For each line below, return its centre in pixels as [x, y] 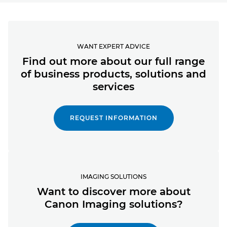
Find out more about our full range [113, 61]
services [113, 86]
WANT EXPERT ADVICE [113, 46]
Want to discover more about [113, 191]
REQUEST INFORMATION [113, 118]
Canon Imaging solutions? [113, 204]
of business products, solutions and [113, 74]
